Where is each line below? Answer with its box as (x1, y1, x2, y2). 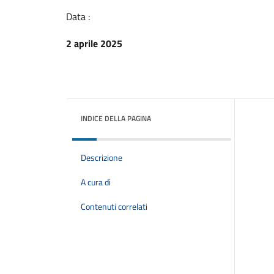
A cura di (81, 176, 111, 189)
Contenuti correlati (81, 200, 147, 213)
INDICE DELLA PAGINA (81, 113, 151, 124)
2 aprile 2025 (66, 36, 122, 51)
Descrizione (81, 151, 122, 165)
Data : (66, 9, 90, 24)
